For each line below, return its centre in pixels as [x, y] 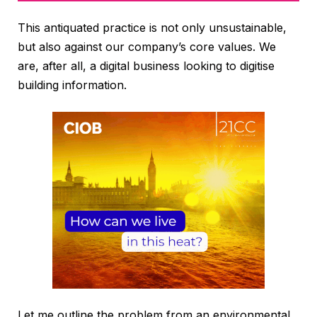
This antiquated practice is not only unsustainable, [152, 27]
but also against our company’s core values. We [147, 46]
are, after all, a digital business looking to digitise [146, 65]
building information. [72, 85]
